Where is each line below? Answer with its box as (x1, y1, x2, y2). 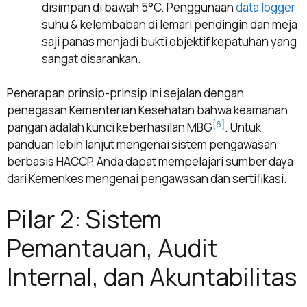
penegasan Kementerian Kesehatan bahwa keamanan (7, 102, 288, 119)
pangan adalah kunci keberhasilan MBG (7, 119, 212, 136)
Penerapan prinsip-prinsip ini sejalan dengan (7, 85, 244, 101)
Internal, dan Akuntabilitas (7, 259, 297, 293)
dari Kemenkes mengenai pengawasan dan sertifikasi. (7, 171, 287, 187)
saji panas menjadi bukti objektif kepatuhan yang (42, 33, 297, 49)
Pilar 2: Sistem (7, 201, 162, 236)
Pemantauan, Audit (7, 230, 218, 265)
